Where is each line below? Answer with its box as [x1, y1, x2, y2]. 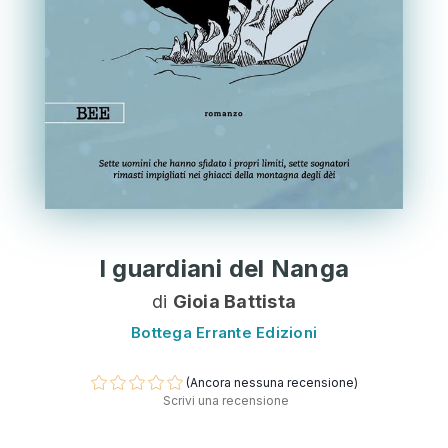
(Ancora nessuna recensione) [185, 374, 358, 390]
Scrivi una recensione [163, 393, 290, 409]
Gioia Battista [172, 290, 297, 312]
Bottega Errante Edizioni [131, 322, 317, 342]
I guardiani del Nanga [98, 253, 350, 283]
